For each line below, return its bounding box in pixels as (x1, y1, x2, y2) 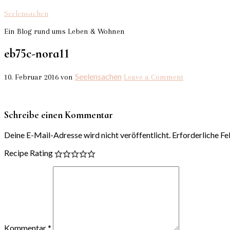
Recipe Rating (4, 148, 53, 158)
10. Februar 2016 (4, 72, 59, 82)
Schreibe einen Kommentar (4, 109, 113, 121)
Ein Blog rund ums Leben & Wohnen (4, 27, 125, 36)
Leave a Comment (124, 72, 183, 82)
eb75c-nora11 (4, 46, 69, 61)
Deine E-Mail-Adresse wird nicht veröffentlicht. (4, 130, 170, 140)
